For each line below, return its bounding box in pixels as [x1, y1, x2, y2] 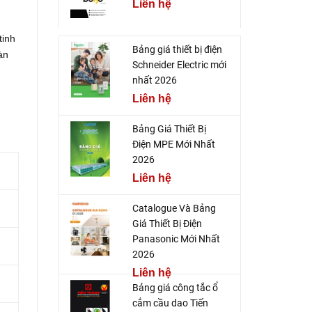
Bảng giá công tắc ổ [132, 282, 218, 294]
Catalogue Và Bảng [132, 203, 216, 214]
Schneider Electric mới [132, 59, 226, 71]
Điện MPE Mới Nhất [132, 139, 215, 150]
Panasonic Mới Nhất [132, 233, 220, 245]
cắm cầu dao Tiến [132, 297, 208, 309]
